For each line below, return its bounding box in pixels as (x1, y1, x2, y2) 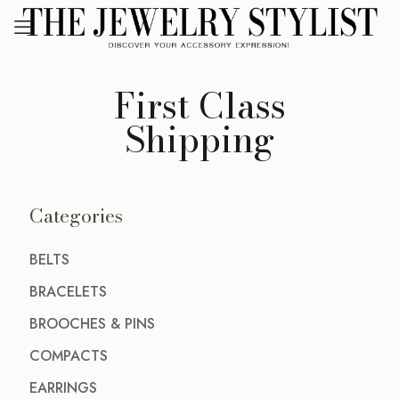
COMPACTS (29, 346, 108, 366)
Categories (29, 201, 123, 230)
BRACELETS (29, 281, 107, 302)
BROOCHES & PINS (29, 313, 155, 334)
